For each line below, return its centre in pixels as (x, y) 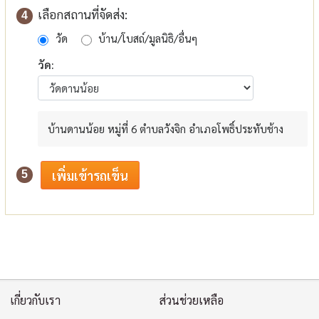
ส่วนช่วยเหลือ (192, 300)
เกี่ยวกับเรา (36, 300)
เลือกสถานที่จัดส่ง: (83, 15)
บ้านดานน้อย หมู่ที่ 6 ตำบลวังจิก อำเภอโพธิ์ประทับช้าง (166, 129)
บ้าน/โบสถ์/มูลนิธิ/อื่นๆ (148, 38)
